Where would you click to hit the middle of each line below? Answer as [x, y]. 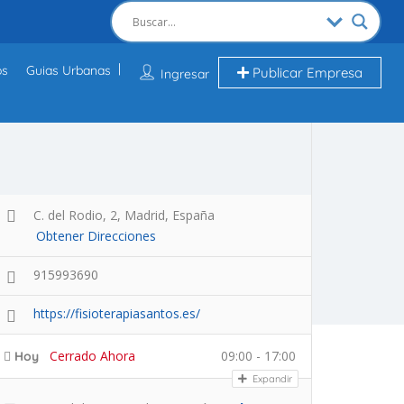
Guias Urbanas [68, 70]
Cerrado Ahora [92, 356]
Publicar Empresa [305, 73]
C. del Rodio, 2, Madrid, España [124, 216]
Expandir [271, 379]
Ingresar [184, 74]
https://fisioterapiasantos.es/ [117, 314]
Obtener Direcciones [96, 236]
